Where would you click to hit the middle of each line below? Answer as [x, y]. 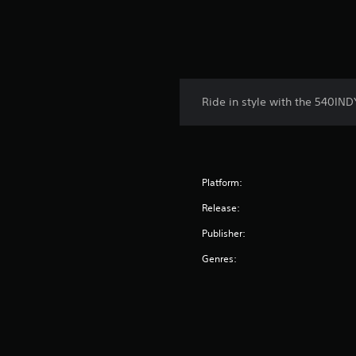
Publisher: [224, 234]
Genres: [220, 259]
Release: [221, 208]
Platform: [222, 183]
